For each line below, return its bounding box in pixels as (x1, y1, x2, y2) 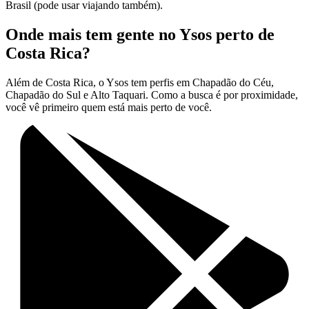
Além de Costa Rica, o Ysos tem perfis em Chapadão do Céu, (6, 77, 274, 89)
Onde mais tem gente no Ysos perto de (6, 26, 275, 44)
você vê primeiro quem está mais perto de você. (6, 101, 212, 114)
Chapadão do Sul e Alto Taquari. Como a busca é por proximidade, (6, 89, 298, 101)
